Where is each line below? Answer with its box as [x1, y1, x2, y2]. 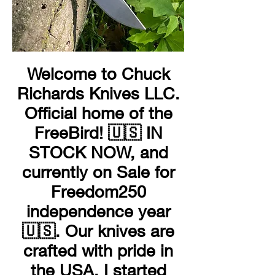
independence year [26, 201, 171, 221]
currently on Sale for [21, 162, 175, 182]
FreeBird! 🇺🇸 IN [34, 123, 163, 142]
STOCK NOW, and [28, 142, 168, 162]
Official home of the [24, 103, 172, 123]
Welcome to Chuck [26, 64, 170, 83]
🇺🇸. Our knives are [22, 221, 174, 241]
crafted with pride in [23, 241, 173, 260]
